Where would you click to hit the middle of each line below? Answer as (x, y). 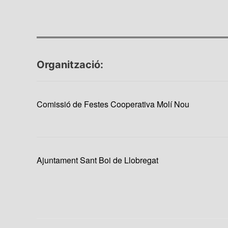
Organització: (70, 65)
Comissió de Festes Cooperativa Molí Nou (113, 104)
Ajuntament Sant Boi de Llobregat (97, 160)
